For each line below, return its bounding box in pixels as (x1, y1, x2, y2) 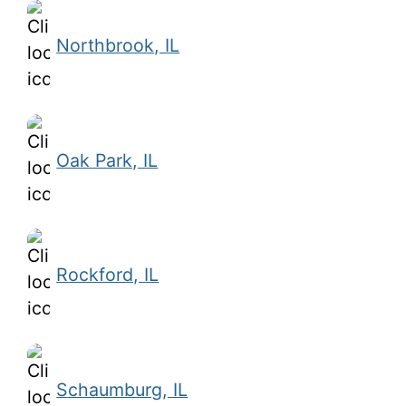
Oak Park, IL (56, 149, 159, 171)
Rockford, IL (56, 264, 159, 286)
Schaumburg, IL (56, 378, 188, 401)
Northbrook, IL (56, 34, 180, 56)
